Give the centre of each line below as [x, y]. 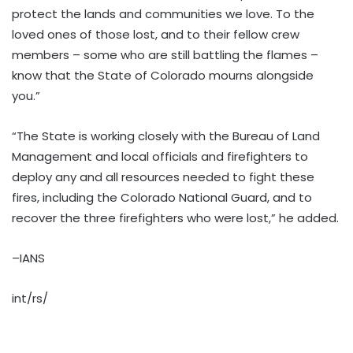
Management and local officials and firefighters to [160, 156]
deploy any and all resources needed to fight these [163, 176]
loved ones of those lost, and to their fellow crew [156, 34]
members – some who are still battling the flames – [165, 54]
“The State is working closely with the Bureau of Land [166, 136]
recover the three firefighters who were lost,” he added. [175, 217]
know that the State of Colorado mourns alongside [163, 75]
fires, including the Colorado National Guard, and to [162, 197]
